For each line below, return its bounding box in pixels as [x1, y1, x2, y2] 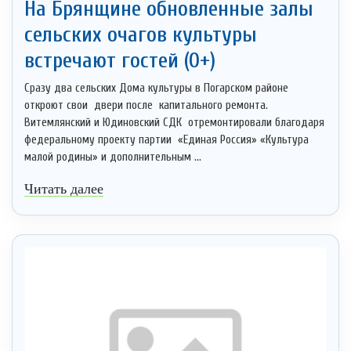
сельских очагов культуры [24, 21, 257, 47]
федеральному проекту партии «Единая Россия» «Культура [24, 132, 309, 147]
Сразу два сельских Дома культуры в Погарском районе [24, 81, 288, 95]
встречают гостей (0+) [24, 47, 215, 73]
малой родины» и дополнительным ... [24, 150, 201, 164]
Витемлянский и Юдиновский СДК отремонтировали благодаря [24, 115, 324, 129]
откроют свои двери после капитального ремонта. [24, 98, 268, 112]
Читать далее [24, 180, 103, 197]
